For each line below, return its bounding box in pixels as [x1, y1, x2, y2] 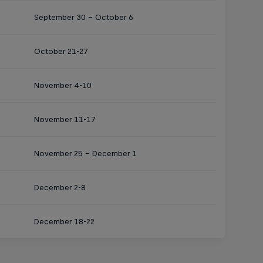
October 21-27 [33, 47, 88, 56]
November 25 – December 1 [33, 149, 137, 158]
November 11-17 [33, 115, 96, 124]
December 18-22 [33, 217, 95, 226]
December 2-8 [33, 183, 86, 192]
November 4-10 [33, 81, 92, 90]
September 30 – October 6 [33, 13, 133, 22]
